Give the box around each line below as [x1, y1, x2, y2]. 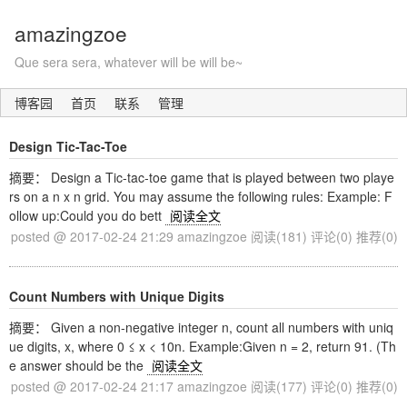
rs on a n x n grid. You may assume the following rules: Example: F [9, 187, 392, 205]
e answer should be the [9, 356, 147, 374]
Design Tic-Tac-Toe [9, 137, 127, 155]
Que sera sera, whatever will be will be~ [15, 53, 243, 71]
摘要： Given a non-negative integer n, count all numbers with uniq [9, 318, 393, 336]
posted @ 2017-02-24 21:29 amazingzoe [11, 227, 251, 245]
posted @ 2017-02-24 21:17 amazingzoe [11, 377, 251, 395]
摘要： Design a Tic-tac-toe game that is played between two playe [9, 168, 394, 186]
